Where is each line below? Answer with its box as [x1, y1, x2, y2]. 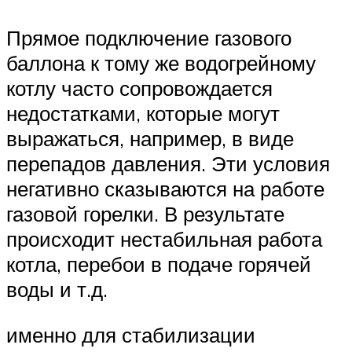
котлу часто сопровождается [6, 75, 273, 101]
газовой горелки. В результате [6, 201, 284, 227]
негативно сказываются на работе [6, 176, 324, 202]
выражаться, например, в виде [6, 126, 294, 152]
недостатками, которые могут [6, 101, 280, 126]
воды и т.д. [6, 277, 108, 302]
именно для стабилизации [6, 321, 255, 347]
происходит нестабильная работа [6, 226, 322, 252]
